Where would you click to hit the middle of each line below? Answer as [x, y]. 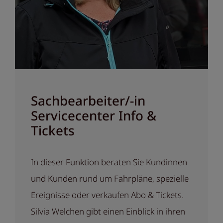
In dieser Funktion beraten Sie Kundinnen [109, 162]
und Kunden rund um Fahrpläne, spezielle [110, 179]
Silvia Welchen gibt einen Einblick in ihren [108, 212]
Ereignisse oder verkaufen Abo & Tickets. [107, 195]
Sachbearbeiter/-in [88, 101]
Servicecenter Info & [94, 116]
